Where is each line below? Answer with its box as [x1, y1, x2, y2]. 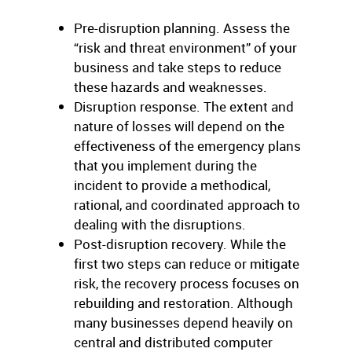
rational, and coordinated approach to [74, 196, 300, 214]
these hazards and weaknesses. [74, 78, 267, 96]
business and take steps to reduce [74, 58, 281, 76]
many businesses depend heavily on [74, 313, 293, 332]
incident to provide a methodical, [74, 176, 270, 194]
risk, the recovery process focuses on [74, 274, 299, 292]
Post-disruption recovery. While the [74, 235, 286, 253]
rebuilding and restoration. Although [74, 294, 293, 312]
